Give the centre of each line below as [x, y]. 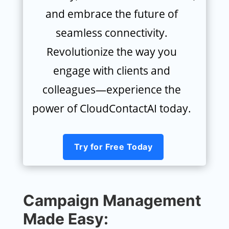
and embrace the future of [112, 14]
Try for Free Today [113, 146]
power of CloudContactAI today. [112, 108]
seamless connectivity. [112, 32]
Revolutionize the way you [112, 51]
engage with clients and [112, 70]
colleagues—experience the [112, 89]
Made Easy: [65, 219]
